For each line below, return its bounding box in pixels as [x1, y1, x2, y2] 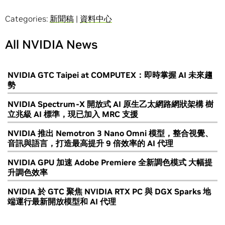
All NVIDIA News [5, 37, 97, 53]
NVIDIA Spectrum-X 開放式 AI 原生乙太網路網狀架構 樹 [8, 99, 213, 109]
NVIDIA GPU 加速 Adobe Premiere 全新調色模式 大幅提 [8, 157, 212, 168]
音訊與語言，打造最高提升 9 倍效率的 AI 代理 [8, 138, 173, 149]
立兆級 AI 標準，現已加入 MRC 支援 [8, 109, 138, 120]
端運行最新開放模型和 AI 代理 [8, 196, 116, 207]
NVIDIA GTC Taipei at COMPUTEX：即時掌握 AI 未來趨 [8, 70, 212, 80]
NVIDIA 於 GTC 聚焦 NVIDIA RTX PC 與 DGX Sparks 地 [8, 186, 211, 197]
